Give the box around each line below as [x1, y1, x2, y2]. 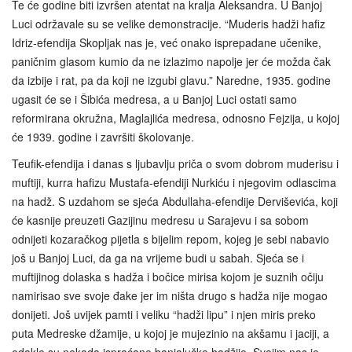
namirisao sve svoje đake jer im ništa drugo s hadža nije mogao [12, 288, 328, 304]
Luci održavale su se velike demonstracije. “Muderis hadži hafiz [12, 16, 325, 32]
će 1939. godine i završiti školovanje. [12, 129, 194, 145]
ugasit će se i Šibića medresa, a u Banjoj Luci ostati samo [12, 91, 297, 108]
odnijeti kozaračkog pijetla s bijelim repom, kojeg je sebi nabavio [12, 231, 329, 247]
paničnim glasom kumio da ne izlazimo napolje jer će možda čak [12, 53, 331, 70]
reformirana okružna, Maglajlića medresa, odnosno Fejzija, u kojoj [12, 110, 339, 126]
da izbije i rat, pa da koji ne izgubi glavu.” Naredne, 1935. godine [12, 72, 331, 89]
